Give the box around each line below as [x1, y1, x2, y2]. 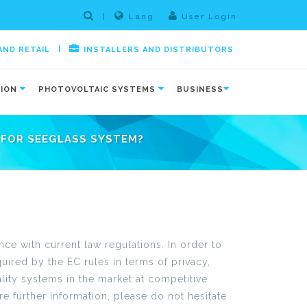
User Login [178, 12, 237, 21]
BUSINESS [177, 85, 223, 94]
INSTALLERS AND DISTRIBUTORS [84, 45, 234, 54]
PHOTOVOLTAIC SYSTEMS [38, 85, 158, 94]
